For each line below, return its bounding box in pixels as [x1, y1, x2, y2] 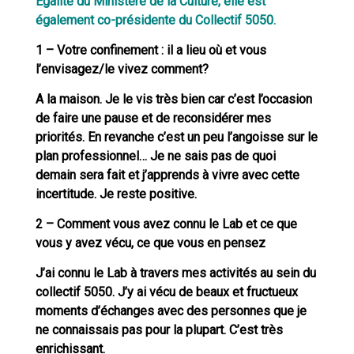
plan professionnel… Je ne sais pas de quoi [35, 148, 276, 164]
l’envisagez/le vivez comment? [35, 61, 209, 77]
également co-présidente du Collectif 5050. [35, 12, 276, 28]
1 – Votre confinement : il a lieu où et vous [35, 42, 266, 58]
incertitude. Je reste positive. [35, 186, 197, 201]
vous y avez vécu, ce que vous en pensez [35, 235, 265, 250]
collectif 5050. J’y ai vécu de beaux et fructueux [35, 284, 298, 299]
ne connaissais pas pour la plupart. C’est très [35, 322, 283, 337]
